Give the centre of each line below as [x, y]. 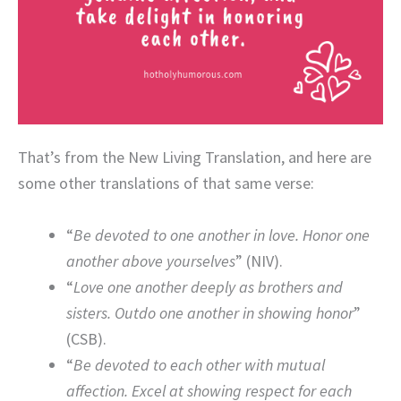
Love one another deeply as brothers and [208, 286]
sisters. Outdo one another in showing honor [210, 312]
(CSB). [86, 338]
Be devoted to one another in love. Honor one [222, 235]
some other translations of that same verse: [166, 183]
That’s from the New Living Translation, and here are [195, 157]
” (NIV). [259, 260]
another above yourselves [151, 260]
